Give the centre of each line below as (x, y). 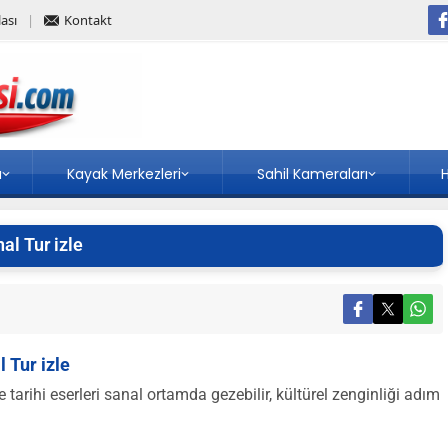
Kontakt (88, 20)
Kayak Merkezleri (123, 174)
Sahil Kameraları (312, 174)
